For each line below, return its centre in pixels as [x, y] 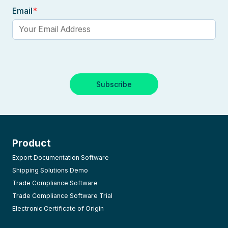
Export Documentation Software [61, 157]
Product [32, 143]
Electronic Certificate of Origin [58, 208]
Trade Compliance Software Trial [62, 195]
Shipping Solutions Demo [50, 170]
